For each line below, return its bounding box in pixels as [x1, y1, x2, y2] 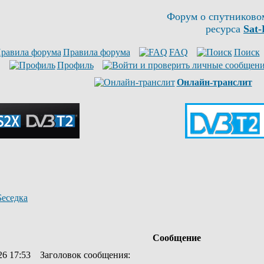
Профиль [57, 60, 94, 70]
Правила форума [62, 47, 130, 57]
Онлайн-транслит [176, 77, 252, 87]
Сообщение [152, 233, 201, 243]
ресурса [206, 23, 243, 35]
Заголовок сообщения [40, 250, 128, 260]
